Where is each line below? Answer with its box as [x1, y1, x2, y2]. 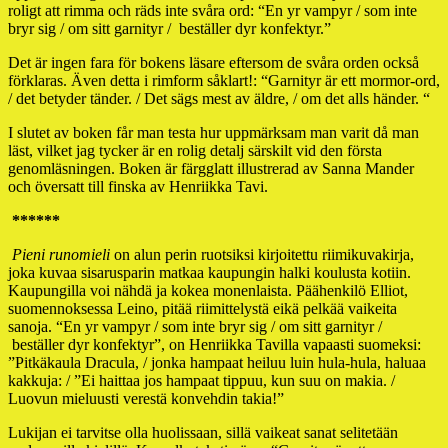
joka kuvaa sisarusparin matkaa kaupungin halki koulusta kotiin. [8, 263, 411, 281]
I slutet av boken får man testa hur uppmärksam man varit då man [8, 123, 419, 141]
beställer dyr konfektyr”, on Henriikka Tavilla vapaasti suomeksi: [8, 335, 421, 353]
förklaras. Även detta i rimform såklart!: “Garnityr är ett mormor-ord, [8, 71, 440, 89]
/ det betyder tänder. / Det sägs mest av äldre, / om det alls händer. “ [8, 89, 430, 107]
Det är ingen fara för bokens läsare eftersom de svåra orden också [8, 53, 419, 71]
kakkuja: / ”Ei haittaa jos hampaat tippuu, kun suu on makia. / [8, 371, 395, 389]
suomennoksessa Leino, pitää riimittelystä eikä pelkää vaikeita [8, 299, 397, 317]
